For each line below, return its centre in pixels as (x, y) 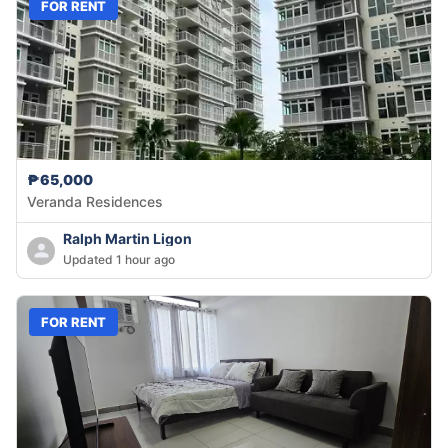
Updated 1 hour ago (119, 260)
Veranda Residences (95, 202)
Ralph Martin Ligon (127, 239)
